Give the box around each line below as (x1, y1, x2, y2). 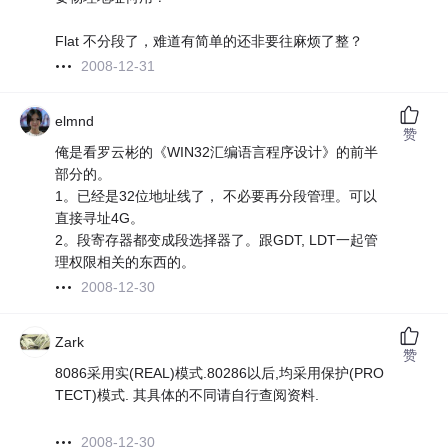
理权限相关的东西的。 (55, 254, 196, 271)
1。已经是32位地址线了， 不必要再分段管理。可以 (55, 188, 378, 205)
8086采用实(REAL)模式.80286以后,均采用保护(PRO (55, 365, 385, 382)
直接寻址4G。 (55, 210, 145, 227)
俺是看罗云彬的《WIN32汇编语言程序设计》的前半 (55, 144, 379, 161)
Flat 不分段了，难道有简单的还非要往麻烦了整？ (55, 33, 364, 50)
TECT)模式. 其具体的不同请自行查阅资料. (55, 387, 320, 404)
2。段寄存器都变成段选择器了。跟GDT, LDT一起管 (55, 232, 379, 249)
